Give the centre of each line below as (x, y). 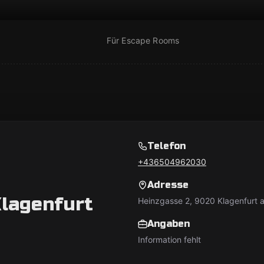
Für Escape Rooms (143, 40)
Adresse (168, 185)
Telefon (166, 146)
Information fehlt (169, 240)
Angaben (169, 224)
